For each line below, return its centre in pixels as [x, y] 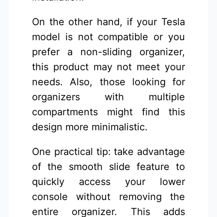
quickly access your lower [108, 182]
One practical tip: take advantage [108, 152]
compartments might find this [108, 112]
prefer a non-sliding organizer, [108, 52]
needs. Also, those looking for [108, 82]
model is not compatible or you [108, 37]
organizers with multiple [108, 97]
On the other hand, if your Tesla [108, 22]
